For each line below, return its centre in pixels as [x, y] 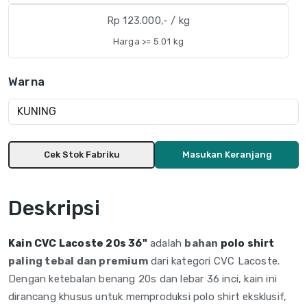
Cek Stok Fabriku [82, 154]
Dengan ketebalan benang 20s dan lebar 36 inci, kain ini [143, 279]
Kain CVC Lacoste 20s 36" [78, 243]
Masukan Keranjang [227, 154]
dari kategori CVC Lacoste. [214, 261]
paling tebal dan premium [78, 261]
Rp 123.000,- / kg [148, 20]
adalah [166, 243]
